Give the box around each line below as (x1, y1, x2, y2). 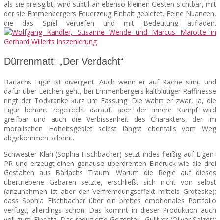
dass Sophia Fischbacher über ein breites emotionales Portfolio (4, 195, 216, 205)
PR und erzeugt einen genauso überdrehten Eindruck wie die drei (4, 158, 216, 168)
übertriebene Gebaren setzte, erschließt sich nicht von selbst (4, 177, 216, 187)
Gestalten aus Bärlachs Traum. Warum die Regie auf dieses (4, 167, 216, 177)
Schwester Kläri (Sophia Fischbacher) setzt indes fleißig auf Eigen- (4, 149, 216, 159)
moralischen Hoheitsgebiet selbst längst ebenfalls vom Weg (4, 123, 216, 133)
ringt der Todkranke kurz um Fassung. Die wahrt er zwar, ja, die (4, 95, 216, 105)
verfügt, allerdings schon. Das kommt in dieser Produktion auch (4, 205, 216, 215)
